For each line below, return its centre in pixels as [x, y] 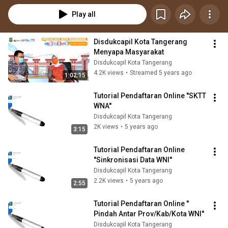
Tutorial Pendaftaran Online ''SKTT [150, 96]
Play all [83, 15]
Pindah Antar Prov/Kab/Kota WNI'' [149, 214]
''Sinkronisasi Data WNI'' [133, 160]
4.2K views [109, 73]
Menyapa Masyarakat [129, 52]
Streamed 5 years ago [161, 73]
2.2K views [109, 181]
